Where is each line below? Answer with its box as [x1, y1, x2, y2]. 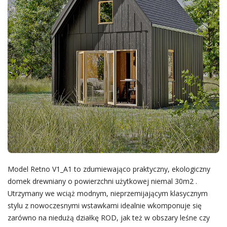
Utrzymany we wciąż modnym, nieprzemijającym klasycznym [7, 188, 208, 199]
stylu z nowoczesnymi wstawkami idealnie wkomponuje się [7, 201, 202, 211]
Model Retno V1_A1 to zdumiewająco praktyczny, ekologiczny [7, 164, 210, 174]
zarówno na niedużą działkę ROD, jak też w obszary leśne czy [7, 213, 210, 223]
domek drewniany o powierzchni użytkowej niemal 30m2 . [7, 176, 197, 186]
